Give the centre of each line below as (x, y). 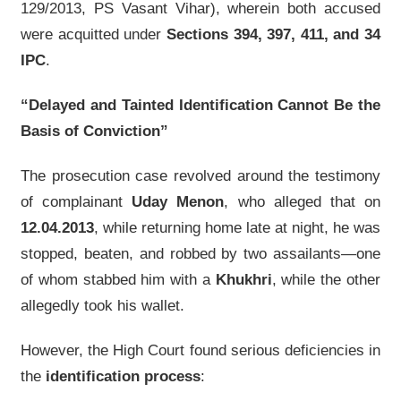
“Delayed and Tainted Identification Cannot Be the (200, 105)
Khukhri (243, 280)
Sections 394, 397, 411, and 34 (273, 34)
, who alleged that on (303, 202)
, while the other (326, 280)
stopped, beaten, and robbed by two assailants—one (200, 254)
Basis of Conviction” (94, 131)
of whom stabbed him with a (118, 280)
